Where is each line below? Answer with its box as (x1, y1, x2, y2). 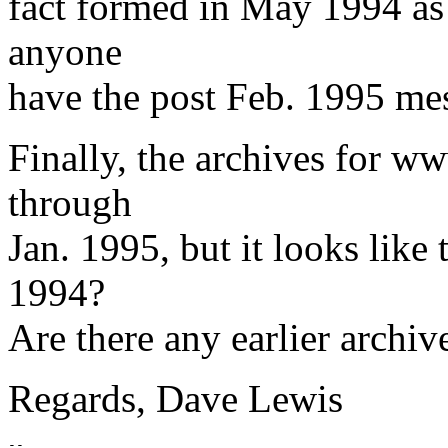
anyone (8, 30, 122, 74)
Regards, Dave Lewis (8, 377, 343, 421)
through (8, 181, 132, 225)
